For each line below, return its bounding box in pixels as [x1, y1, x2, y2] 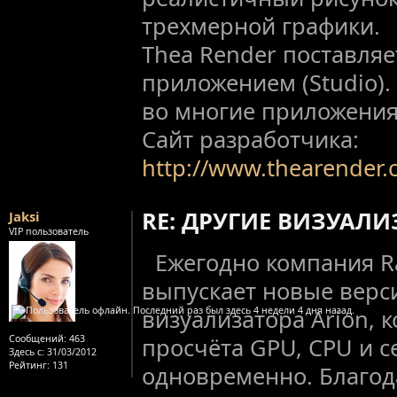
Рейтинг [9, 359, 47, 372]
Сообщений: [9, 332, 66, 346]
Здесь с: [9, 346, 44, 359]
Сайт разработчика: [142, 123, 359, 154]
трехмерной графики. [142, 10, 380, 41]
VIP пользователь [9, 225, 89, 238]
